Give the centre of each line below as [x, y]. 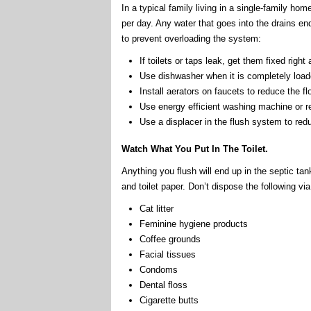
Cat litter [156, 208]
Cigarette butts [169, 300]
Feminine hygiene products [193, 224]
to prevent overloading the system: [191, 38]
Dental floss [163, 285]
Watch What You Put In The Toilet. [195, 149]
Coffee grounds [170, 239]
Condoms [158, 269]
